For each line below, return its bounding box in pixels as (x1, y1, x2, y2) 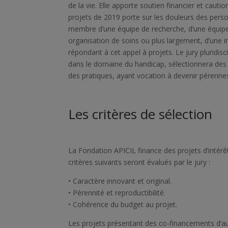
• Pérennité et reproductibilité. (68, 187, 166, 197)
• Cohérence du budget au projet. (68, 199, 178, 209)
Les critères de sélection (68, 104, 213, 123)
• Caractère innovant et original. (68, 176, 172, 186)
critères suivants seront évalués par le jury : (68, 157, 211, 167)
